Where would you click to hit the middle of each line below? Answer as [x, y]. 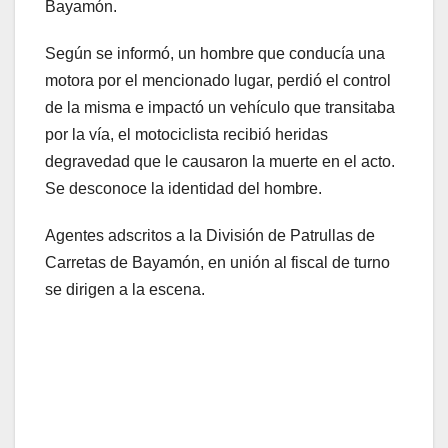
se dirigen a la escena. [127, 290]
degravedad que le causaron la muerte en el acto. [220, 162]
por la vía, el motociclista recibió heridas [186, 135]
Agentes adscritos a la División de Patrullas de [210, 236]
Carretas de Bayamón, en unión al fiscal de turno [217, 263]
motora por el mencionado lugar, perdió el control [218, 81]
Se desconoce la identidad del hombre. [185, 189]
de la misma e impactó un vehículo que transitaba [220, 108]
